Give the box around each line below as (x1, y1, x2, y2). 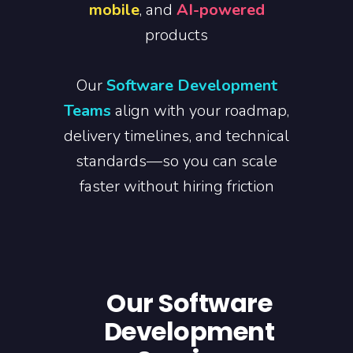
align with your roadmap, (111, 100, 289, 121)
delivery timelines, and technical (64, 125, 289, 147)
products (145, 24, 208, 46)
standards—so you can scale (76, 150, 277, 172)
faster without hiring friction (79, 176, 274, 197)
